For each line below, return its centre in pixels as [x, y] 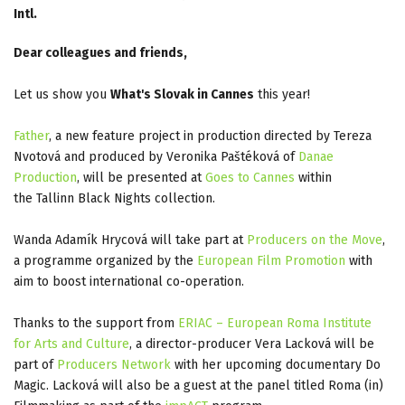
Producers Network [116, 364]
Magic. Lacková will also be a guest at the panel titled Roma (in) [198, 385]
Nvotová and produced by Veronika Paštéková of [156, 156]
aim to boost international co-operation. [129, 281]
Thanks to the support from [96, 323]
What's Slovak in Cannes [182, 94]
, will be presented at [141, 177]
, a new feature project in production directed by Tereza [210, 136]
